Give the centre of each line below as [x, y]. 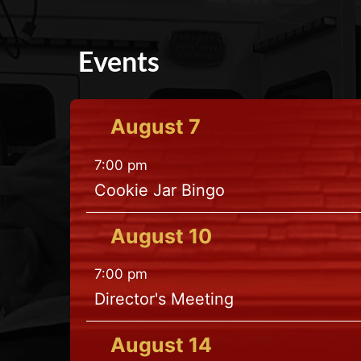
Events [119, 61]
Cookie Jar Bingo [160, 190]
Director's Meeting [164, 299]
